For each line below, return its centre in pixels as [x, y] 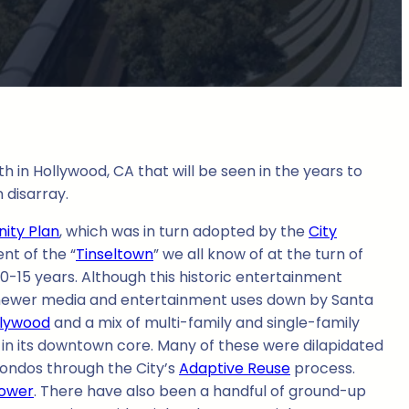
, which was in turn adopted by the [184, 232]
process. [323, 369]
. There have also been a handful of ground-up [200, 392]
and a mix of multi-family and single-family [205, 323]
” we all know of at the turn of [258, 255]
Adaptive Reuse [235, 369]
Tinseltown [115, 255]
